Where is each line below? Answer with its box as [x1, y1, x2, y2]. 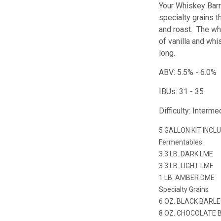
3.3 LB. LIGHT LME [159, 161, 214, 170]
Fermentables [159, 138, 203, 146]
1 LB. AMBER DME [159, 173, 215, 182]
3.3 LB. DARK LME [159, 149, 214, 158]
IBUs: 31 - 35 [159, 86, 204, 96]
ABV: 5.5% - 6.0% [159, 67, 217, 77]
